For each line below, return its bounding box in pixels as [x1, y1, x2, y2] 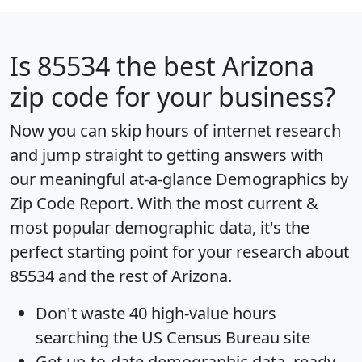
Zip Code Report [10, 192, 129, 215]
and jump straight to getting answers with [10, 144, 323, 166]
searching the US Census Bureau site [36, 326, 310, 349]
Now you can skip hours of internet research [10, 120, 341, 142]
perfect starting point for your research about [10, 241, 349, 263]
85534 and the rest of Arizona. [10, 265, 232, 288]
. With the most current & [129, 192, 318, 215]
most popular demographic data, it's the [10, 217, 309, 239]
